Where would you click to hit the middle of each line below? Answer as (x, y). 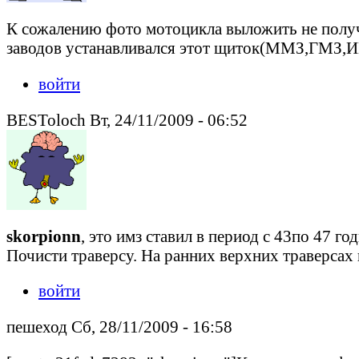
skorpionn (44, 236)
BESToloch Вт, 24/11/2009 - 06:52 (127, 119)
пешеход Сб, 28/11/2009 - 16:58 (119, 327)
